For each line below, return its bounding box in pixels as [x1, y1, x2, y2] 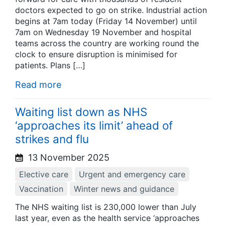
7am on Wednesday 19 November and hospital [15, 27, 191, 38]
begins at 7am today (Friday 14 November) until [15, 16, 197, 27]
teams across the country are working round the [15, 38, 199, 49]
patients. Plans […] [15, 60, 85, 71]
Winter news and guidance [74, 183, 174, 194]
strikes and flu [15, 132, 89, 146]
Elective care [19, 169, 68, 179]
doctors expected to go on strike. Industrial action [15, 5, 207, 16]
